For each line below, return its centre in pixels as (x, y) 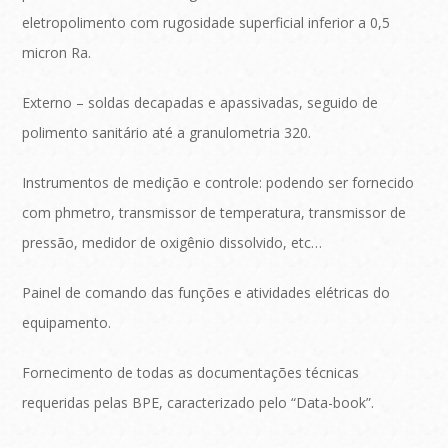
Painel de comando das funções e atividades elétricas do (206, 293)
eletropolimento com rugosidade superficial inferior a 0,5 (206, 23)
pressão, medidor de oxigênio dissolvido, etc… (172, 243)
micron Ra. (57, 53)
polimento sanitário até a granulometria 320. (167, 133)
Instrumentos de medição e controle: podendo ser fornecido (218, 183)
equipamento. (67, 323)
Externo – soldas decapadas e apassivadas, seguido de (200, 103)
